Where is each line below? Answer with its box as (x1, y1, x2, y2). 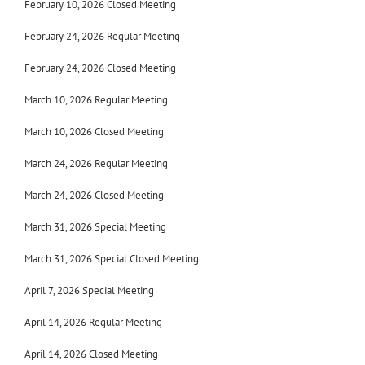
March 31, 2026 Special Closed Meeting (24, 252, 199, 266)
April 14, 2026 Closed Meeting (24, 347, 158, 361)
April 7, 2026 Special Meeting (24, 284, 154, 297)
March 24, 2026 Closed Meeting (24, 188, 164, 202)
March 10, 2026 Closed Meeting (24, 125, 164, 139)
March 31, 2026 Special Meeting (24, 220, 166, 234)
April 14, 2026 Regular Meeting (24, 315, 162, 329)
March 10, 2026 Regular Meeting (24, 93, 168, 107)
